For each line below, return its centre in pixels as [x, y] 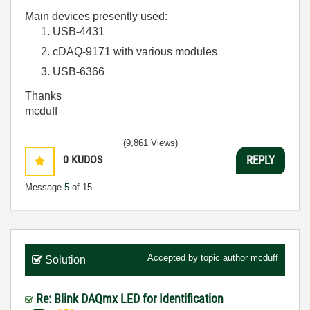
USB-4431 [79, 31]
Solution [65, 259]
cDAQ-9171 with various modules [135, 52]
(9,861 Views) [151, 143]
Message [45, 187]
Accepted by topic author [199, 257]
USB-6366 [79, 72]
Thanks [43, 95]
